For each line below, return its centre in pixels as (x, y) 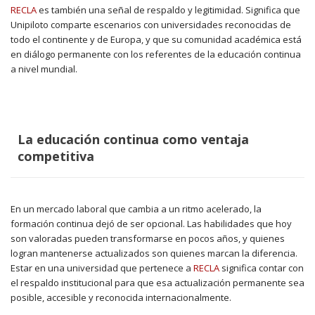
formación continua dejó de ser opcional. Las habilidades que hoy (151, 224)
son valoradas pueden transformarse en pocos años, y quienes (148, 239)
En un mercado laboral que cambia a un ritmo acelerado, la (136, 209)
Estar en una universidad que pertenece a (102, 268)
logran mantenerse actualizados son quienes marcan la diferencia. (154, 253)
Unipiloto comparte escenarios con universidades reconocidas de (151, 25)
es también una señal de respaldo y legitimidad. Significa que (168, 10)
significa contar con (262, 268)
